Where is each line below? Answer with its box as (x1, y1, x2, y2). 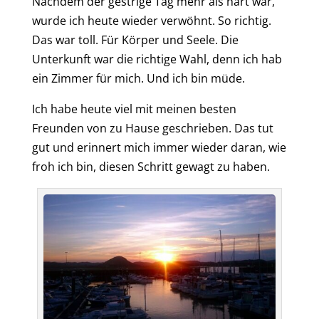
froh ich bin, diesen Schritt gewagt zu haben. (31, 159, 270, 175)
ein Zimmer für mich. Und (31, 70, 172, 87)
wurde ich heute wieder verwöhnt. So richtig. (31, 13, 271, 29)
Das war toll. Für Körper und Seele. (31, 32, 221, 48)
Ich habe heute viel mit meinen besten (31, 101, 236, 117)
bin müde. (190, 70, 245, 87)
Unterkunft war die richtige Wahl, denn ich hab (31, 51, 282, 68)
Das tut (234, 120, 273, 137)
